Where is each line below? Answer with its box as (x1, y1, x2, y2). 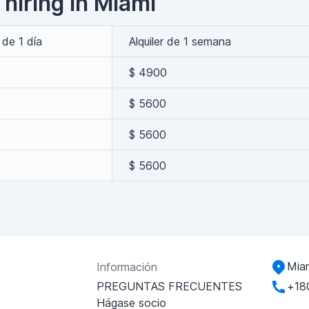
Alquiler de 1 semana (129, 34, 231, 48)
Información (97, 260, 158, 274)
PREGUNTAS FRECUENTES (97, 279, 243, 293)
